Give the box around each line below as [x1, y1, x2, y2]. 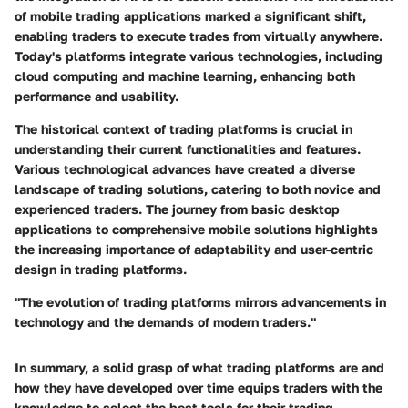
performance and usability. [15, 88, 178, 105]
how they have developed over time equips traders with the [15, 380, 382, 396]
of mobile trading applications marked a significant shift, [15, 8, 366, 25]
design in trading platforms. [15, 261, 187, 278]
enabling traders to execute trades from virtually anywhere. [15, 28, 382, 45]
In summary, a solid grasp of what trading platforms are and [15, 360, 384, 376]
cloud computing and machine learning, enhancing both [15, 68, 355, 85]
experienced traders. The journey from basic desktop [15, 201, 340, 218]
